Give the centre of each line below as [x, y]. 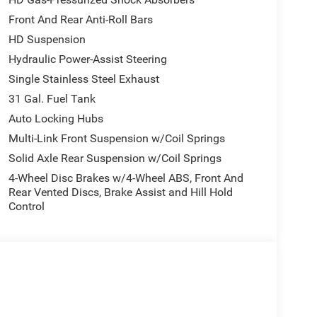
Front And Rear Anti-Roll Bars [80, 19]
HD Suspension [47, 39]
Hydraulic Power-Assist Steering [87, 59]
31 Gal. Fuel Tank [52, 98]
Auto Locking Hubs [56, 118]
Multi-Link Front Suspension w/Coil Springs [116, 138]
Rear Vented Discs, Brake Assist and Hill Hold [120, 192]
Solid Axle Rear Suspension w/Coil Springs [115, 158]
